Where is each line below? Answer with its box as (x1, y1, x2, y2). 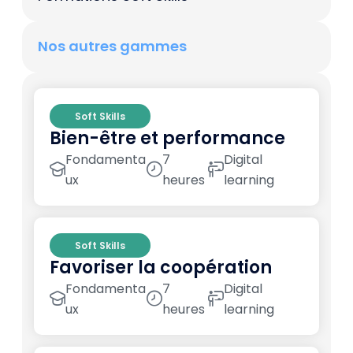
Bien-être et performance (50, 126, 285, 151)
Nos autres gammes (38, 36, 187, 57)
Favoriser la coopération (50, 255, 272, 281)
